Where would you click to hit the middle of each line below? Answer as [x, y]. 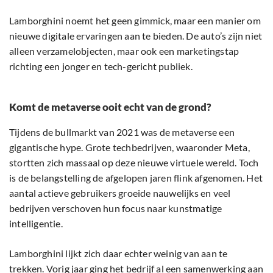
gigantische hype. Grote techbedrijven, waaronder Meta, [129, 147]
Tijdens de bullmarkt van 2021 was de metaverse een [122, 132]
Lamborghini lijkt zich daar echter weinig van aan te [119, 253]
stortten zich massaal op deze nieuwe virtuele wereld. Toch [134, 163]
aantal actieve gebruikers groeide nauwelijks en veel [120, 193]
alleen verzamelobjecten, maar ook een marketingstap [124, 51]
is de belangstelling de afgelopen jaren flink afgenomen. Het [136, 178]
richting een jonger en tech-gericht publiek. [101, 66]
